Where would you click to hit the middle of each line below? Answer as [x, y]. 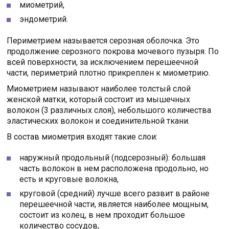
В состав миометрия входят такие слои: [82, 137]
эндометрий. [44, 19]
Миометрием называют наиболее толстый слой [99, 89]
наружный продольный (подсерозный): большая [113, 158]
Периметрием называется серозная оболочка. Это [103, 41]
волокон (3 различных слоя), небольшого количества [109, 110]
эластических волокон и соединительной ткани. [98, 121]
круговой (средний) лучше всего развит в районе [115, 194]
